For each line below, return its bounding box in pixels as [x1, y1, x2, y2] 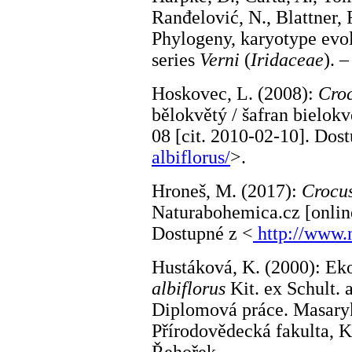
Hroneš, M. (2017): [152, 181, 302, 201]
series [152, 49, 200, 70]
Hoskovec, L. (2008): [152, 83, 318, 104]
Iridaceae [251, 49, 324, 70]
